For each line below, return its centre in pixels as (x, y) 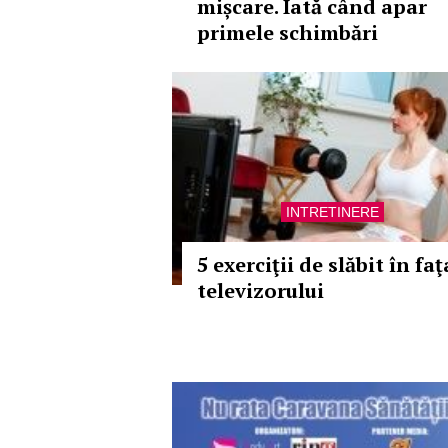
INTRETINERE (332, 212)
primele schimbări (287, 32)
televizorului (260, 290)
